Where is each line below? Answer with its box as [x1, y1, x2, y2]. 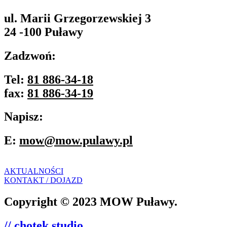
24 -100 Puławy [4, 25, 83, 39]
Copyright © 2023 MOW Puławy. [4, 195, 177, 209]
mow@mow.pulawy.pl [19, 134, 133, 147]
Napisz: [4, 110, 43, 124]
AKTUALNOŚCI [4, 167, 63, 176]
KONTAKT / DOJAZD [4, 176, 83, 185]
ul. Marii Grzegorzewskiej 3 [4, 11, 151, 25]
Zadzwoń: [4, 49, 56, 62]
